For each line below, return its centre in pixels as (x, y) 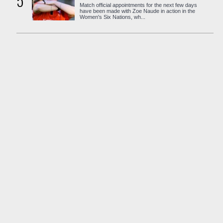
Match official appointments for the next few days (138, 5)
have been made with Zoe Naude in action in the (137, 11)
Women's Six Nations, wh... (112, 17)
